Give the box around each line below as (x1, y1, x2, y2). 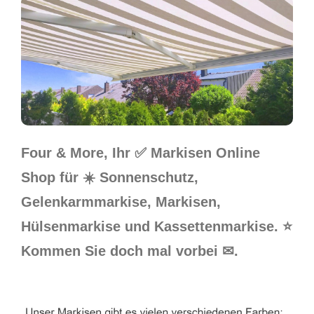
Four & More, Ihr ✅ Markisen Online (21, 145, 260, 161)
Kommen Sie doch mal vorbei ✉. (21, 243, 238, 259)
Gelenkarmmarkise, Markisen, (21, 194, 221, 210)
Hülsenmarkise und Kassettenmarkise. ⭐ (21, 219, 292, 235)
